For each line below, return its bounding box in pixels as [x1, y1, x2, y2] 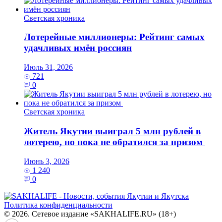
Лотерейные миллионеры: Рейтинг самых [24, 32, 205, 43]
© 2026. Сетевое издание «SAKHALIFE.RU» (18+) [4, 209, 176, 218]
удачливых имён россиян [24, 43, 132, 54]
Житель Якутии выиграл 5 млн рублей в [24, 125, 201, 136]
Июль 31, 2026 [24, 63, 73, 72]
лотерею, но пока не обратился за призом [24, 136, 205, 147]
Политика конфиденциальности [4, 200, 112, 209]
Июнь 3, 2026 [24, 157, 69, 166]
